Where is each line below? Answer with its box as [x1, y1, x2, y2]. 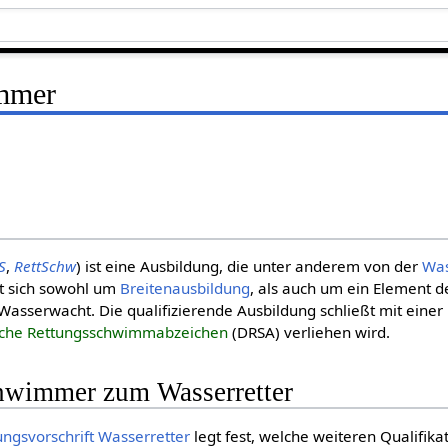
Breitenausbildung [120, 278, 251, 299]
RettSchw [14, 256, 77, 277]
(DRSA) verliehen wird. [228, 322, 391, 343]
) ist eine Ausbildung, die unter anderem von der [76, 256, 423, 277]
